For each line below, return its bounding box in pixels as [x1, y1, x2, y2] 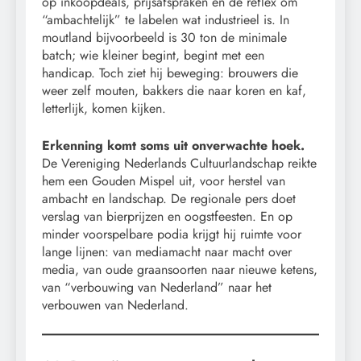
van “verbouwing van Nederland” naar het [42, 277, 272, 297]
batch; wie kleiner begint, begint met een [42, 45, 264, 64]
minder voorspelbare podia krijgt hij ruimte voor [42, 224, 301, 243]
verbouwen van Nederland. [42, 295, 189, 314]
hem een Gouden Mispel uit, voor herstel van [42, 171, 285, 190]
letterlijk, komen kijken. [42, 98, 166, 118]
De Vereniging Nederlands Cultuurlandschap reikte [42, 153, 317, 172]
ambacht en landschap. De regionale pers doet [42, 189, 296, 208]
